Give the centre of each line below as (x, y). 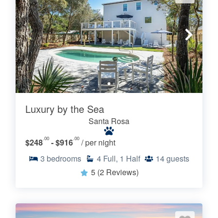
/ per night (98, 143)
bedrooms (64, 159)
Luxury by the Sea (65, 109)
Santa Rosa (109, 121)
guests (178, 159)
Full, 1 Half (122, 159)
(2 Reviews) (118, 172)
